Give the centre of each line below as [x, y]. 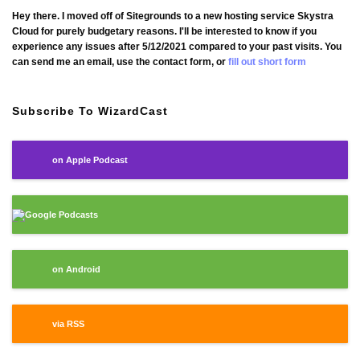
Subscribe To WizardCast [90, 111]
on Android [76, 269]
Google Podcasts [61, 215]
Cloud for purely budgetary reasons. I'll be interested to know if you [164, 31]
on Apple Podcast [90, 160]
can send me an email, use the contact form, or [120, 62]
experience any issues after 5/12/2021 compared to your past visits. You [177, 47]
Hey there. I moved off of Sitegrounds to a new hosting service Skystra [173, 16]
